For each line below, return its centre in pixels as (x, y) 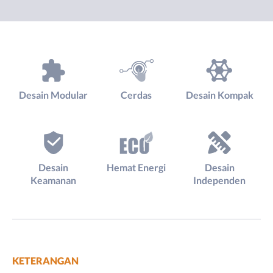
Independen (220, 180)
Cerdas (136, 95)
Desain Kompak (219, 95)
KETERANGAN (45, 260)
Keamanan (54, 180)
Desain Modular (54, 95)
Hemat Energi (136, 167)
